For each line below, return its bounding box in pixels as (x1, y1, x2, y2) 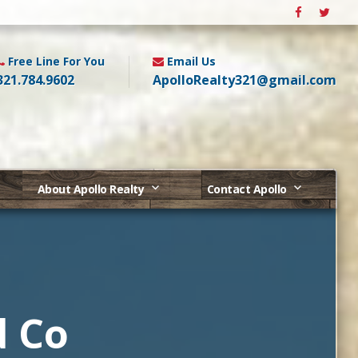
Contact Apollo (206, 181, 287, 197)
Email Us (167, 54, 216, 69)
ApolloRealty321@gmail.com (153, 71, 336, 89)
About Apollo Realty (37, 181, 145, 197)
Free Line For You (8, 54, 105, 69)
